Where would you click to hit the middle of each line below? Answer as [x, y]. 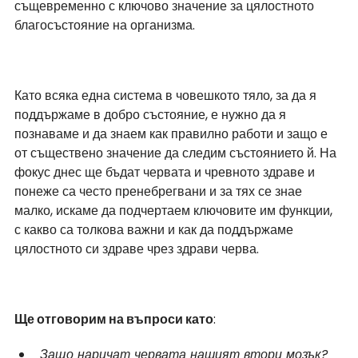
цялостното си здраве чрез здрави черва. [137, 249]
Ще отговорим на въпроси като [114, 319]
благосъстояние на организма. [105, 25]
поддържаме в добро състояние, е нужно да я [152, 114]
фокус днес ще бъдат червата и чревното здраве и [166, 172]
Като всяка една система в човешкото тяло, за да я [167, 95]
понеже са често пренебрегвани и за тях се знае [160, 191]
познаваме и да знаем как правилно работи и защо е [173, 133]
